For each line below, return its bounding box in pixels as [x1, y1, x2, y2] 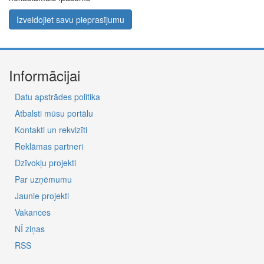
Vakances [15, 206, 51, 218]
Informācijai [9, 65, 80, 85]
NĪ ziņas [15, 223, 45, 235]
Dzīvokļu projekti [15, 157, 76, 169]
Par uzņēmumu [15, 173, 72, 185]
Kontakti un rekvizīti [15, 124, 87, 136]
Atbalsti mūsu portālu [15, 107, 93, 119]
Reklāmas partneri [15, 140, 83, 152]
